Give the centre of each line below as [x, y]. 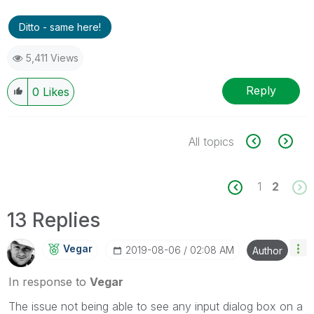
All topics [211, 141]
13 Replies [54, 220]
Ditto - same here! [60, 27]
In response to [49, 281]
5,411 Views [52, 57]
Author [267, 250]
